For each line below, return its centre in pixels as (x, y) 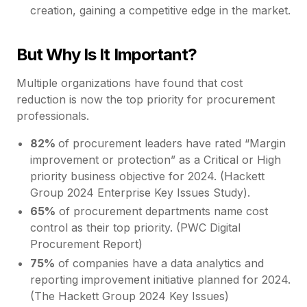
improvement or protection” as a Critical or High (156, 160)
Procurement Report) (86, 244)
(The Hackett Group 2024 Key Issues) (130, 296)
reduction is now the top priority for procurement (146, 100)
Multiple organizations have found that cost (130, 83)
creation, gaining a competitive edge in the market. (160, 11)
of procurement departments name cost (162, 211)
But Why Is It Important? (107, 55)
